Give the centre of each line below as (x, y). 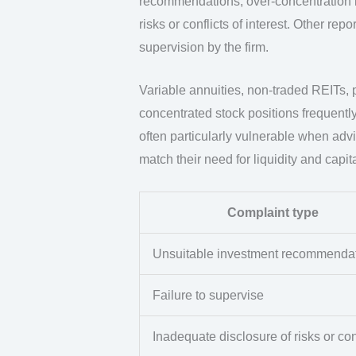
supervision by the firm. (203, 47)
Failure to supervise (208, 295)
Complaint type (273, 212)
